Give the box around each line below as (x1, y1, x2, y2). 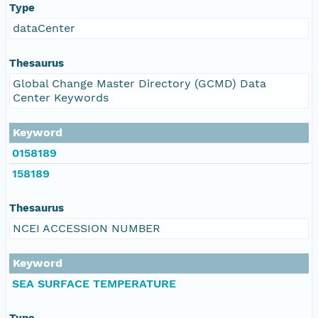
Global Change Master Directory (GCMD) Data (13, 76, 266, 90)
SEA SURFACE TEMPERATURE (12, 276, 176, 290)
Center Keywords (13, 90, 109, 104)
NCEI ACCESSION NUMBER (13, 221, 160, 235)
